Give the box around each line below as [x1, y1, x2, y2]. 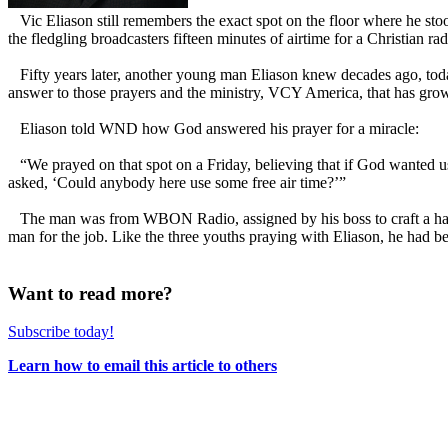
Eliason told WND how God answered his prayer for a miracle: [8, 119, 419, 137]
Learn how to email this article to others [8, 357, 277, 375]
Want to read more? [8, 282, 173, 304]
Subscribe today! [8, 323, 114, 341]
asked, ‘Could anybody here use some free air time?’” [8, 173, 346, 191]
